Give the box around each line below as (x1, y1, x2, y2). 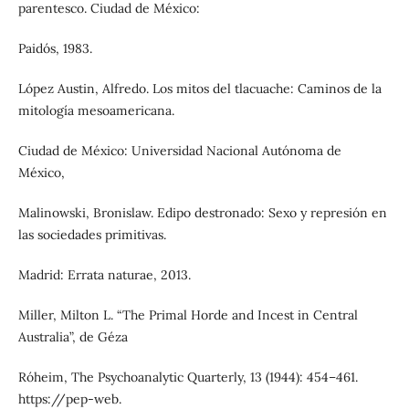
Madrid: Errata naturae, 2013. (17, 267, 191, 284)
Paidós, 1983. (17, 40, 92, 58)
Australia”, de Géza (17, 329, 128, 346)
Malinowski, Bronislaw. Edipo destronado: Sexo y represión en (17, 204, 387, 222)
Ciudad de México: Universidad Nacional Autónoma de (17, 142, 341, 160)
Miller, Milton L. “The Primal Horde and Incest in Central (17, 307, 358, 324)
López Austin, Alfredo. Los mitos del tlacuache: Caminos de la (17, 80, 382, 98)
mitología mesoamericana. (17, 102, 174, 120)
